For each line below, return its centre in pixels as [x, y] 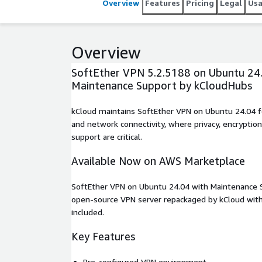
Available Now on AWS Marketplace [158, 161]
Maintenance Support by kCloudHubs [162, 85]
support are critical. [107, 137]
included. [88, 212]
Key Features [103, 236]
